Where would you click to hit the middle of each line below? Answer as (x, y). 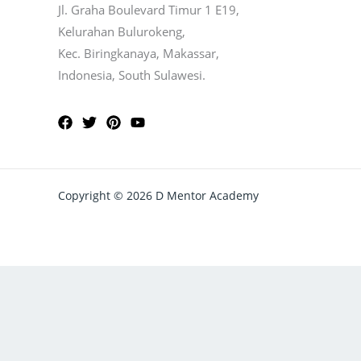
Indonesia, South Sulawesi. (132, 75)
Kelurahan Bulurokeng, (122, 31)
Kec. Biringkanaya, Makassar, (139, 53)
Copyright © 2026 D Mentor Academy (158, 195)
